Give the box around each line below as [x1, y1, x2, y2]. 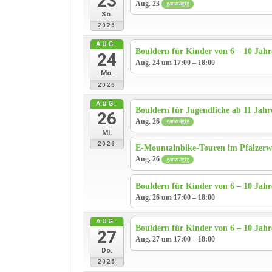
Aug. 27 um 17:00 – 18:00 [135, 235, 216, 244]
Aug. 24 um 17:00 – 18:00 [135, 58, 216, 67]
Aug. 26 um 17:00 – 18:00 [135, 192, 216, 202]
